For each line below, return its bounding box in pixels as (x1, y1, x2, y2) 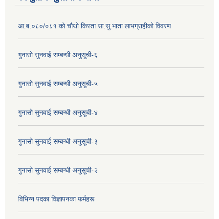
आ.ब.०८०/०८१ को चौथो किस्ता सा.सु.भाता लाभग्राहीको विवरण (18, 22, 171, 30)
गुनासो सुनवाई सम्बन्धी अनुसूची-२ (18, 166, 98, 174)
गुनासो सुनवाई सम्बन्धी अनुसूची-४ (18, 108, 98, 116)
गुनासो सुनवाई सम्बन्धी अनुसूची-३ (18, 137, 98, 145)
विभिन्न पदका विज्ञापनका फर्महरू (18, 195, 94, 203)
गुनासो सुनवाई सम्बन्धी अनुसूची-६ (18, 50, 98, 59)
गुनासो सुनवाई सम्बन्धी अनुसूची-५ (18, 79, 98, 88)
